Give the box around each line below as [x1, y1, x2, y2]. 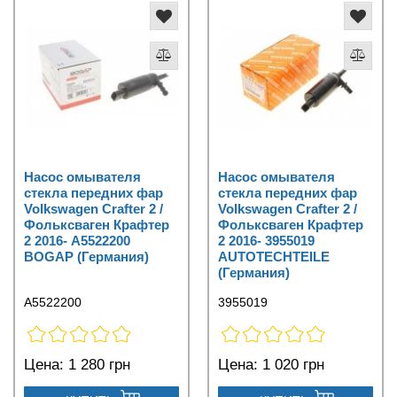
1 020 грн [258, 356, 324, 374]
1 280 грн [64, 356, 130, 374]
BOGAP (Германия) [24, 249, 149, 265]
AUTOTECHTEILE [218, 249, 330, 265]
